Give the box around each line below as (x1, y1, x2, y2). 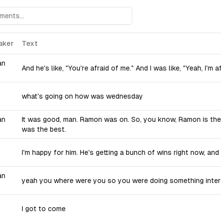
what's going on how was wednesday (22, 92, 143, 100)
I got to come (22, 205, 66, 213)
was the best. (22, 125, 66, 133)
